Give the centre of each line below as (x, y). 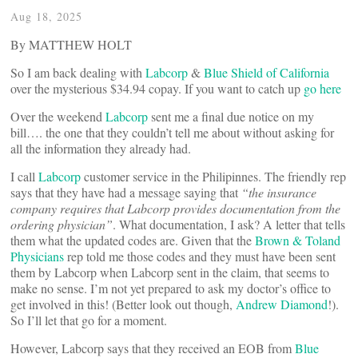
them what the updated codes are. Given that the (133, 240)
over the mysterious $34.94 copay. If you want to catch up (157, 88)
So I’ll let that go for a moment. (89, 320)
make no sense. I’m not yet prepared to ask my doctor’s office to (171, 288)
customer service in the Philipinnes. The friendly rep (213, 176)
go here (322, 88)
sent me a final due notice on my (231, 116)
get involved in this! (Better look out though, (123, 304)
